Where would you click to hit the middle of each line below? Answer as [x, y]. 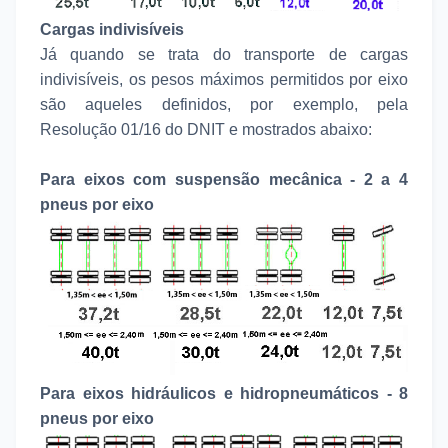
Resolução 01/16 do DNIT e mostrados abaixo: [206, 129]
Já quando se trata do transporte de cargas [224, 54]
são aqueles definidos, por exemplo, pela [224, 104]
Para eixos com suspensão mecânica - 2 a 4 [224, 179]
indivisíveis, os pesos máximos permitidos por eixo [224, 79]
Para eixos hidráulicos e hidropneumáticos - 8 [224, 393]
